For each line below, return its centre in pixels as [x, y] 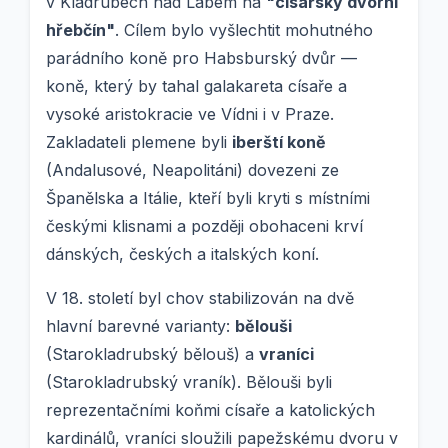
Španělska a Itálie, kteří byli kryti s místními [208, 198]
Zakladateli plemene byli [139, 142]
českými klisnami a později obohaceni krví [204, 226]
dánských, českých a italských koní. [182, 254]
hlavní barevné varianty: [140, 326]
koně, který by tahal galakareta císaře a [196, 86]
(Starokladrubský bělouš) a [152, 354]
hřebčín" [80, 30]
